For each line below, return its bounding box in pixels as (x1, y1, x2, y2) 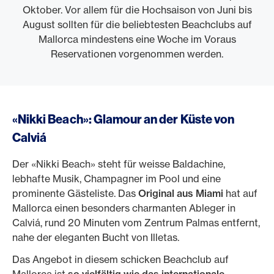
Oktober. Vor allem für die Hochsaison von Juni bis (22, 4, 252, 16)
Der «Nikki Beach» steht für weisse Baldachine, (12, 158, 225, 170)
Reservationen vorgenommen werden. (51, 48, 223, 60)
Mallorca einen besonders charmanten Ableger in (12, 202, 235, 214)
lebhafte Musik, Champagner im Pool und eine (12, 172, 221, 185)
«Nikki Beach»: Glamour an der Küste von (12, 111, 234, 127)
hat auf (223, 187, 257, 199)
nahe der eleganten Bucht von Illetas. (12, 231, 179, 243)
